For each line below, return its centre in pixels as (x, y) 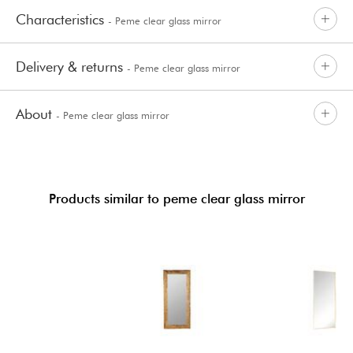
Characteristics (62, 19)
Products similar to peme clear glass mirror (176, 198)
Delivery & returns (71, 66)
